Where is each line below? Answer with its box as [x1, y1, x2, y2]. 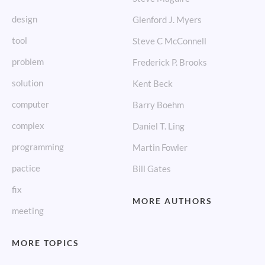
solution [12, 78, 43, 88]
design [12, 14, 37, 24]
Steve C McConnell [132, 36, 206, 46]
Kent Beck [132, 79, 173, 89]
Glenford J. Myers [132, 15, 202, 25]
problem [12, 57, 44, 67]
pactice [12, 163, 40, 173]
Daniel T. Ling [132, 121, 185, 131]
